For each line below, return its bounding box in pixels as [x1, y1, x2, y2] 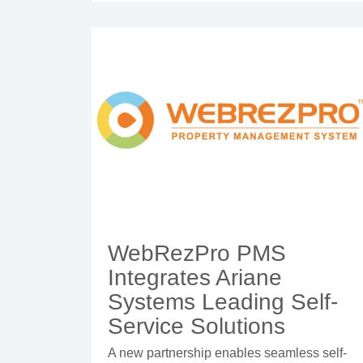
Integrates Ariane [108, 265, 282, 291]
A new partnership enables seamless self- [108, 346, 347, 361]
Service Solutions [108, 314, 285, 340]
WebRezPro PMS [108, 241, 286, 267]
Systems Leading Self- [108, 289, 338, 315]
